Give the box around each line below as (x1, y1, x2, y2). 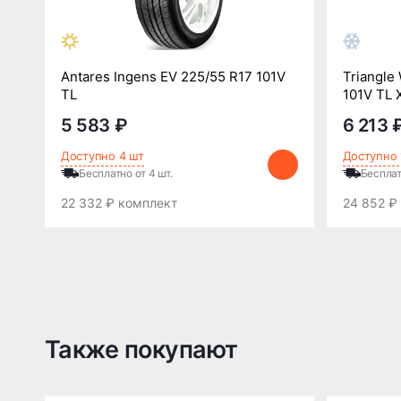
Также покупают (45, 334, 238, 364)
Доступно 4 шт (61, 148, 144, 163)
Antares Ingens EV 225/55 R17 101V (61, 67, 286, 85)
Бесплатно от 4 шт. (79, 166, 173, 180)
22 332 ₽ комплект (61, 194, 177, 210)
